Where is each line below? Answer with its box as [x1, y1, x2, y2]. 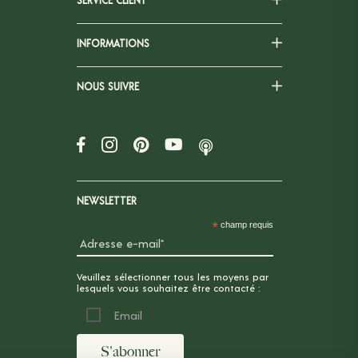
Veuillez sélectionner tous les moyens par [76, 271, 268, 283]
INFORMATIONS [76, 37, 149, 50]
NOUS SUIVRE [76, 80, 139, 93]
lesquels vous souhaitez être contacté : [76, 282, 261, 294]
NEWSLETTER [76, 194, 137, 208]
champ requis [218, 220, 274, 230]
